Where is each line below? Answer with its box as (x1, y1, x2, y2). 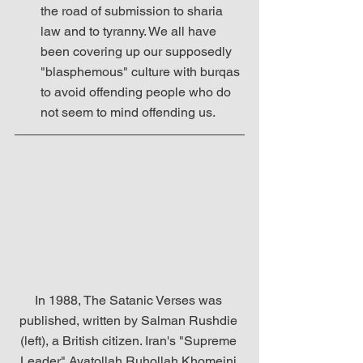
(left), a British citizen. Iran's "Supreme (19, 332, 240, 348)
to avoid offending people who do (41, 84, 234, 100)
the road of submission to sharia (41, 3, 226, 19)
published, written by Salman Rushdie (19, 312, 241, 328)
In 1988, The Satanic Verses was (34, 292, 225, 308)
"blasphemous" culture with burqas (41, 64, 243, 79)
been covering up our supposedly (41, 44, 235, 59)
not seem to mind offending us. (41, 105, 218, 120)
